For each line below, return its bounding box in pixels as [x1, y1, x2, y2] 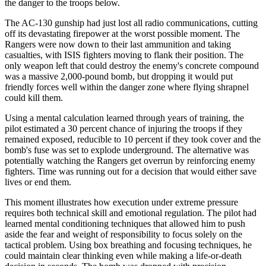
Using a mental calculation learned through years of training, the [5, 112, 244, 123]
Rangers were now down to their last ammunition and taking [5, 39, 231, 49]
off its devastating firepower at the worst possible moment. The [5, 28, 240, 39]
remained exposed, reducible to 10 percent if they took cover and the [5, 134, 261, 144]
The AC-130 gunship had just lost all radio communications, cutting [5, 17, 258, 28]
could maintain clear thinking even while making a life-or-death [5, 250, 242, 261]
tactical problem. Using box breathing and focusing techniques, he [5, 239, 252, 250]
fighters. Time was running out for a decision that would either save [5, 166, 256, 176]
